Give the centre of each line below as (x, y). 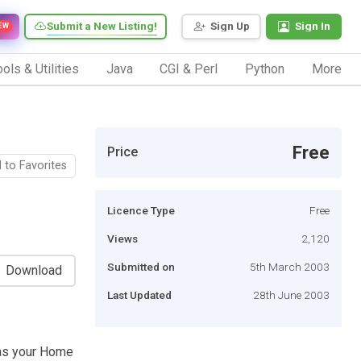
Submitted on (141, 266)
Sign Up (230, 26)
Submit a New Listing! (102, 26)
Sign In (313, 26)
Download (34, 270)
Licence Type (141, 210)
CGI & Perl (189, 68)
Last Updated (139, 295)
